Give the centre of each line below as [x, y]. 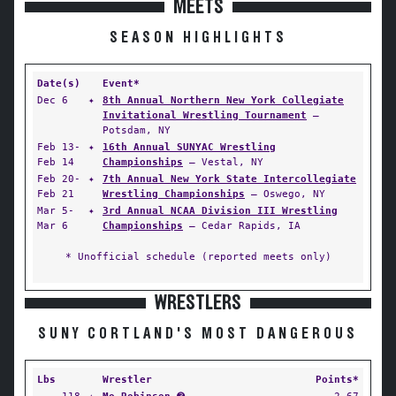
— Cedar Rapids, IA [242, 225]
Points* [337, 379]
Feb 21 [56, 194]
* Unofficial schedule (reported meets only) [198, 256]
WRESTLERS [198, 303]
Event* [121, 83]
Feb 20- [59, 179]
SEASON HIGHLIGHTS [198, 38]
